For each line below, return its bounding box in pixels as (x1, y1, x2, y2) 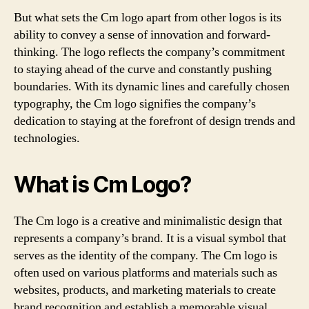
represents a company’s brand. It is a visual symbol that (14, 230, 286, 246)
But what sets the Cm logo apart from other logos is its (14, 9, 281, 26)
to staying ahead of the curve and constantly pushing (14, 61, 272, 77)
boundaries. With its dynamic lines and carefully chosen (14, 78, 290, 94)
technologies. (14, 130, 80, 146)
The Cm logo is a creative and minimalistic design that (14, 212, 282, 229)
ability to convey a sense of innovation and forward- (14, 26, 270, 43)
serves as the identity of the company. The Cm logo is (14, 247, 277, 263)
